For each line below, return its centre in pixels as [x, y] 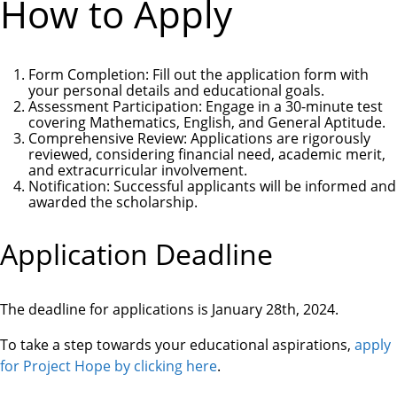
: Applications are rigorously [277, 138]
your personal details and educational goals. [176, 90]
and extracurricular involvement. [138, 170]
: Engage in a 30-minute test [291, 106]
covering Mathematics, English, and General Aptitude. [207, 122]
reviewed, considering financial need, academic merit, [207, 154]
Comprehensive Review [106, 138]
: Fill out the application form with [257, 74]
